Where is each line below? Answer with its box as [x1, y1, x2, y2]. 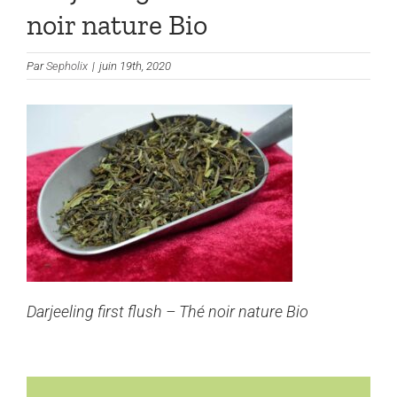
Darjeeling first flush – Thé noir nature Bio [27, 301, 308, 321]
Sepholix [46, 58, 88, 73]
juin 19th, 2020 [99, 58, 171, 73]
